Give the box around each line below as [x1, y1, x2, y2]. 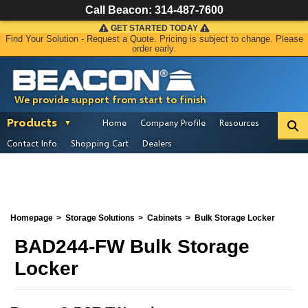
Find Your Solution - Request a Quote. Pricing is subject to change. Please [5, 34, 303, 44]
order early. [132, 44, 176, 54]
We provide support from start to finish [14, 93, 206, 105]
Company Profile [140, 117, 206, 128]
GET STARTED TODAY [110, 23, 198, 33]
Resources [219, 117, 259, 128]
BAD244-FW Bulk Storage [14, 235, 250, 257]
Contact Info [7, 137, 57, 148]
